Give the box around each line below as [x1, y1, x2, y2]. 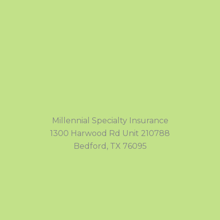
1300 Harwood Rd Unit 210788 [50, 128, 170, 138]
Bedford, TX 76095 [73, 141, 147, 151]
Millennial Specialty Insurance [52, 115, 168, 125]
